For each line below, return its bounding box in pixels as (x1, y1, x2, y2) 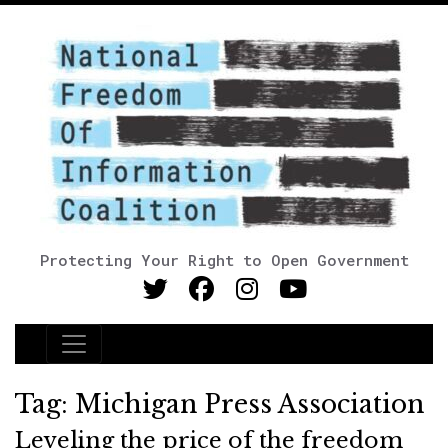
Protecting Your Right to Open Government (39, 250, 409, 270)
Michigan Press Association (75, 389, 424, 420)
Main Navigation (45, 342, 233, 370)
